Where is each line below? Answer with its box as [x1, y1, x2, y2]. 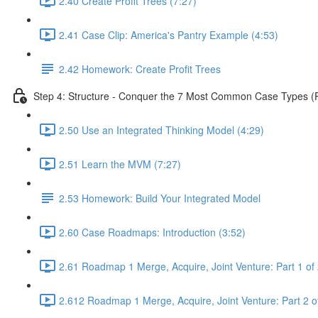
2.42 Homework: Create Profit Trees [59, 61, 221, 76]
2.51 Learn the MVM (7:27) [59, 156, 181, 171]
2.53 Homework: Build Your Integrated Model [59, 190, 261, 205]
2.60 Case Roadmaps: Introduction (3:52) [59, 224, 246, 239]
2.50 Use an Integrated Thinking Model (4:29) [59, 122, 264, 137]
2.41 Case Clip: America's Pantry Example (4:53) [59, 27, 278, 42]
